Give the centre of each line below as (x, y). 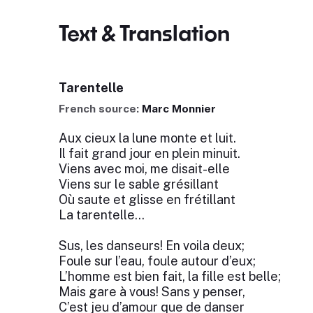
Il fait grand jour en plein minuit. (149, 153)
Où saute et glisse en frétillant (147, 199)
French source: (100, 109)
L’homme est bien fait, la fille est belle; (169, 276)
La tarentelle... (101, 215)
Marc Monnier (179, 109)
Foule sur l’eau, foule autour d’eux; (157, 261)
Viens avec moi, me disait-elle (144, 169)
